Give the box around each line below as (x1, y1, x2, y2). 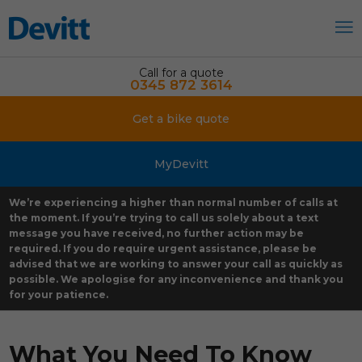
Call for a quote (138, 66, 224, 79)
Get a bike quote (133, 112, 229, 125)
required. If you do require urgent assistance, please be (9, 242, 318, 255)
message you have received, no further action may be (9, 227, 305, 239)
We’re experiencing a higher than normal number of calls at (9, 196, 339, 208)
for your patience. (9, 288, 109, 301)
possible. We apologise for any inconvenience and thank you (9, 273, 344, 285)
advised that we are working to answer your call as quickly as (9, 258, 343, 270)
